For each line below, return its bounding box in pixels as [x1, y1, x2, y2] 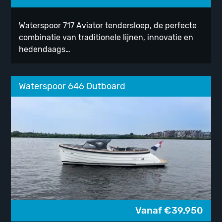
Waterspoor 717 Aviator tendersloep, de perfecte [19, 21, 197, 31]
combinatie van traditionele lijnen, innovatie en [19, 33, 194, 43]
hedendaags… [19, 45, 71, 55]
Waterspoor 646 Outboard [19, 81, 126, 92]
